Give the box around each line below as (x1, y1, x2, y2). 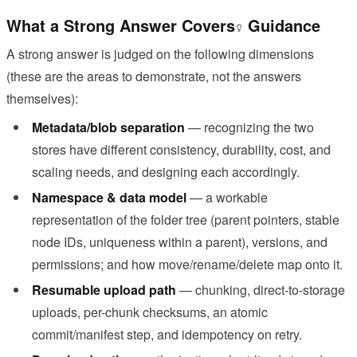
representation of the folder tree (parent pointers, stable (32, 210, 339, 229)
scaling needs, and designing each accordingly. (32, 163, 300, 182)
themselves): (6, 89, 78, 108)
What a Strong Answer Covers (6, 14, 235, 37)
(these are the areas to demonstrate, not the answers (6, 67, 301, 86)
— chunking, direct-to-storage (179, 280, 345, 300)
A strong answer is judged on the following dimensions (6, 45, 314, 64)
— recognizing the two (188, 118, 314, 137)
